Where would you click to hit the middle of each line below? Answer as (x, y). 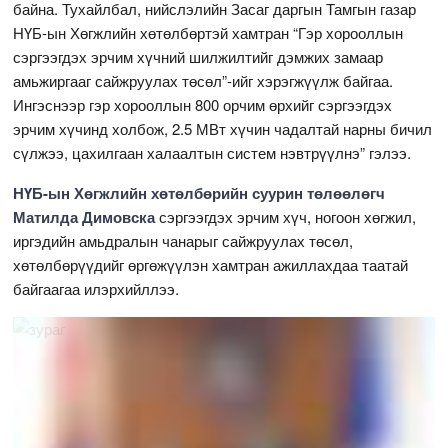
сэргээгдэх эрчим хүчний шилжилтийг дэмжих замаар (198, 57)
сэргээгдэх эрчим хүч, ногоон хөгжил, (286, 217)
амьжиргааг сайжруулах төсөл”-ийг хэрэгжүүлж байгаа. (203, 81)
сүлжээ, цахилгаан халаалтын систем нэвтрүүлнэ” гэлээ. (212, 153)
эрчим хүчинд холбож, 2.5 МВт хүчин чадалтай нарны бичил (223, 129)
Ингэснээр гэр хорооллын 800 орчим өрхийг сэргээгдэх (203, 105)
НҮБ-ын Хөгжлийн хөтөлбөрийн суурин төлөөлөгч (199, 193)
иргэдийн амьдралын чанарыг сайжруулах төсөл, (183, 241)
